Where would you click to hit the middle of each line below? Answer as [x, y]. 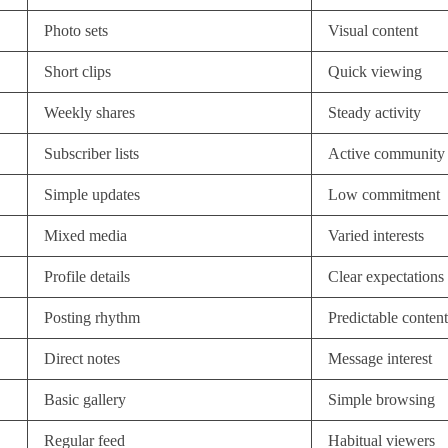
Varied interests [376, 235]
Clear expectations [386, 276]
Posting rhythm [92, 317]
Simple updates [92, 194]
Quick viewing [375, 71]
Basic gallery [85, 399]
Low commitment [384, 194]
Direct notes [82, 358]
